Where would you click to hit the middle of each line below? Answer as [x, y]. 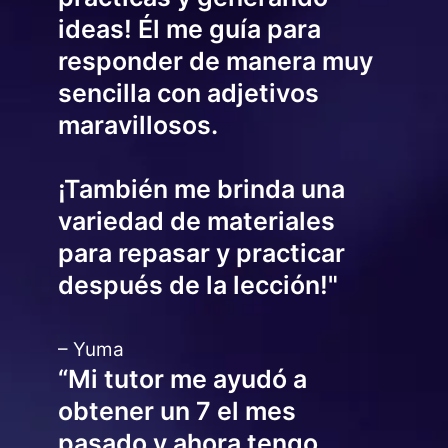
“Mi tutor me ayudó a [182, 378]
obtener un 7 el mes [176, 410]
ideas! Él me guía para [189, 28]
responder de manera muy [215, 60]
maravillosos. [137, 124]
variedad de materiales [196, 220]
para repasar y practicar [201, 252]
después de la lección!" [197, 284]
